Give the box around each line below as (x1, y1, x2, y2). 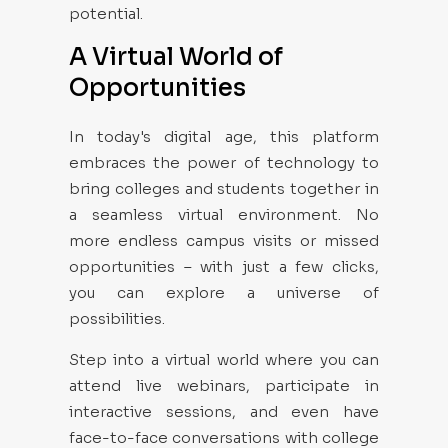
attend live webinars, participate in (69, 376, 379, 395)
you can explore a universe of (69, 283, 379, 302)
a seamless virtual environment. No (69, 205, 379, 224)
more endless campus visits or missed (69, 231, 379, 250)
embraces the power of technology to (69, 153, 379, 172)
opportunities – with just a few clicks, (69, 257, 379, 276)
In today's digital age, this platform (69, 127, 379, 146)
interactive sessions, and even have (69, 402, 379, 421)
